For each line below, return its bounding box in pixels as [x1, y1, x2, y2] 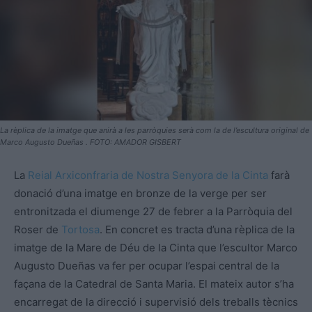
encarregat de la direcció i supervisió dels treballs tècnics [14, 295, 298, 309]
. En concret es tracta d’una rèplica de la [100, 222, 295, 236]
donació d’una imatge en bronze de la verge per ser [14, 186, 267, 200]
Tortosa [61, 222, 100, 236]
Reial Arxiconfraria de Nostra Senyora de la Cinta [28, 168, 268, 182]
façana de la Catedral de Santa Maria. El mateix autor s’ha [14, 276, 294, 290]
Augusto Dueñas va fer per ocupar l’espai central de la [14, 258, 279, 272]
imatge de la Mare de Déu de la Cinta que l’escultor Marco [14, 240, 297, 254]
